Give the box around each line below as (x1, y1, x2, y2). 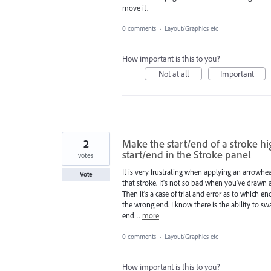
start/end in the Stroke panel (122, 148, 251, 162)
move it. (122, 3, 148, 13)
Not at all (158, 68, 189, 80)
